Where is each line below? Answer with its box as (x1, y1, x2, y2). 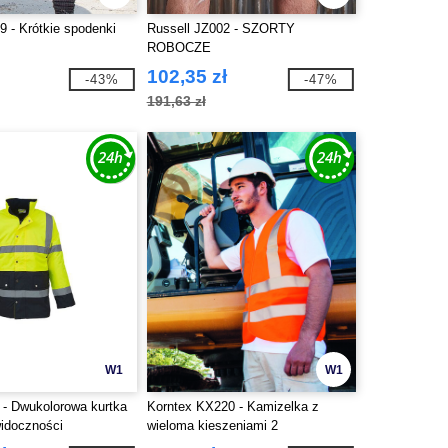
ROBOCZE (146, 40, 211, 55)
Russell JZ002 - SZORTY (146, 21, 295, 36)
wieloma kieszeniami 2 (146, 418, 278, 433)
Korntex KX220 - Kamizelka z (146, 399, 319, 414)
